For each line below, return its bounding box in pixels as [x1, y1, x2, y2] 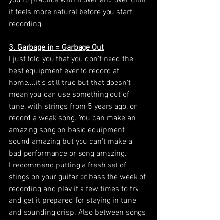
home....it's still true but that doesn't [9, 78, 133, 88]
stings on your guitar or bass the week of [9, 172, 148, 182]
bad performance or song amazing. [9, 148, 129, 159]
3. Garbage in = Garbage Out [9, 42, 104, 53]
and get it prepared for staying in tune [9, 195, 138, 206]
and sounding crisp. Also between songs [9, 207, 148, 218]
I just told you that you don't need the [9, 54, 135, 64]
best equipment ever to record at [9, 66, 121, 76]
